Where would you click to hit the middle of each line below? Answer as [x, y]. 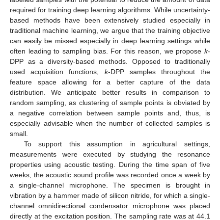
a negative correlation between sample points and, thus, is [110, 113]
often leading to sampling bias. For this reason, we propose [107, 51]
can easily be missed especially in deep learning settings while [110, 41]
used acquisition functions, [57, 71]
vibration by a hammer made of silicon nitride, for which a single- [110, 195]
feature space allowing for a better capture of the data [110, 82]
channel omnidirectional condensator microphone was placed [110, 206]
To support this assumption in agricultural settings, [117, 144]
